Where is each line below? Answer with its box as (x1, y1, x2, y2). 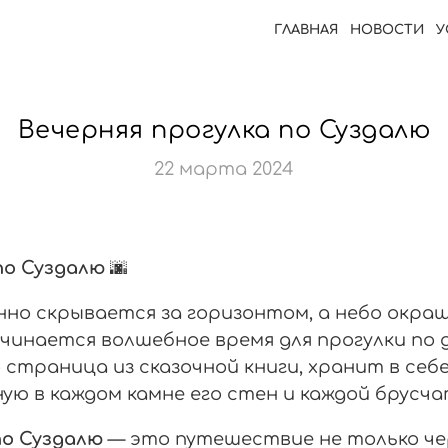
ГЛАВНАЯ (274, 22, 339, 37)
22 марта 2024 (154, 159, 294, 179)
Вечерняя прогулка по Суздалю (17, 117, 431, 144)
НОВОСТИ (350, 22, 425, 37)
